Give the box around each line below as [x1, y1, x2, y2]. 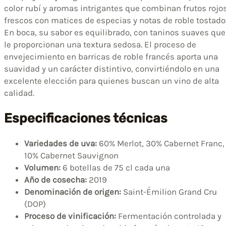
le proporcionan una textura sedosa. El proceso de [4, 39, 196, 50]
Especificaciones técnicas [4, 110, 167, 126]
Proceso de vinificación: [24, 210, 116, 221]
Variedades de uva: [24, 138, 97, 148]
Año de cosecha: [24, 174, 87, 185]
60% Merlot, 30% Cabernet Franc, [97, 138, 224, 148]
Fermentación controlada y [116, 210, 221, 221]
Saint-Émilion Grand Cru [121, 186, 217, 197]
